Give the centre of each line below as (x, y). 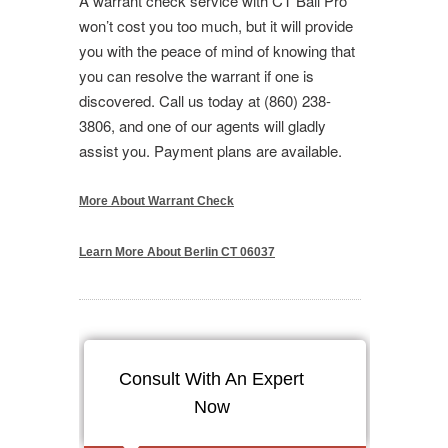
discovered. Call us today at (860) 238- (205, 100)
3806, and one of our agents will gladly (202, 125)
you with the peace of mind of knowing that (217, 50)
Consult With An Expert (212, 378)
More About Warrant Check (156, 200)
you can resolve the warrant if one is (196, 75)
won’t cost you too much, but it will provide (216, 25)
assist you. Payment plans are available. (210, 150)
